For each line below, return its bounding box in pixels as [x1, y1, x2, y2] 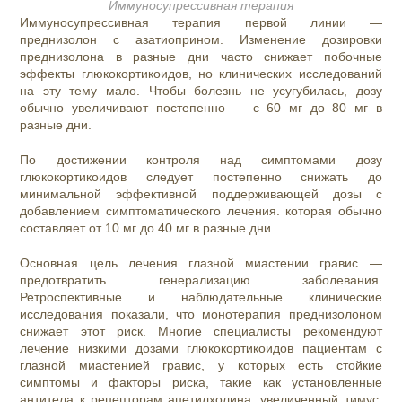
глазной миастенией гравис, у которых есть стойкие [20, 358, 382, 373]
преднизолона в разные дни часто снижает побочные [20, 49, 382, 65]
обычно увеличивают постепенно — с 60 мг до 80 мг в [20, 100, 382, 116]
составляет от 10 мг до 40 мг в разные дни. [20, 221, 279, 236]
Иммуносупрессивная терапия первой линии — [20, 15, 382, 31]
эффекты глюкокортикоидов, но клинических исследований [20, 66, 382, 82]
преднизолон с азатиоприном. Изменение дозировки [20, 32, 382, 48]
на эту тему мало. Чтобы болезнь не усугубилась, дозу [20, 83, 382, 99]
